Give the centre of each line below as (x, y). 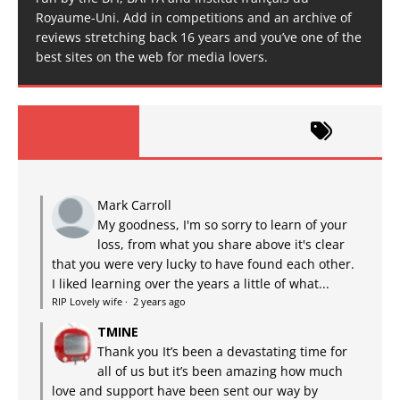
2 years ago (159, 302)
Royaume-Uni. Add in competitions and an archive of (194, 18)
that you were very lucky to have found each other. (203, 264)
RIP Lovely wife (87, 302)
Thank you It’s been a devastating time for (222, 352)
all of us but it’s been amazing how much (220, 371)
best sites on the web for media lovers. (152, 57)
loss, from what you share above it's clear (221, 245)
